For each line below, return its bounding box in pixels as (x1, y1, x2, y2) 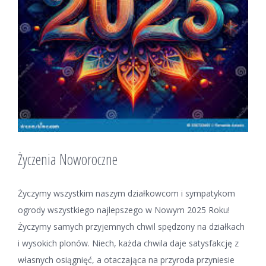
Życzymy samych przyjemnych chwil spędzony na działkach (18, 221, 245, 233)
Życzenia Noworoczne (18, 149, 118, 170)
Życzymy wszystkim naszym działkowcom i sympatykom (18, 188, 235, 199)
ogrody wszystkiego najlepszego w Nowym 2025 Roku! (18, 204, 230, 216)
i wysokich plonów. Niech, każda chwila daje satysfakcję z (18, 237, 239, 249)
